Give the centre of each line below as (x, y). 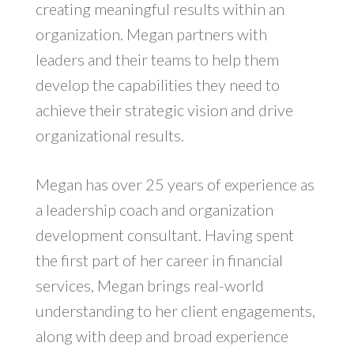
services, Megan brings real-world (149, 285)
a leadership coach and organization (154, 209)
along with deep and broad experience (162, 335)
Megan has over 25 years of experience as (175, 184)
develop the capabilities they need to (157, 84)
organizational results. (109, 135)
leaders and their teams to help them (157, 59)
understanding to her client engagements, (175, 310)
